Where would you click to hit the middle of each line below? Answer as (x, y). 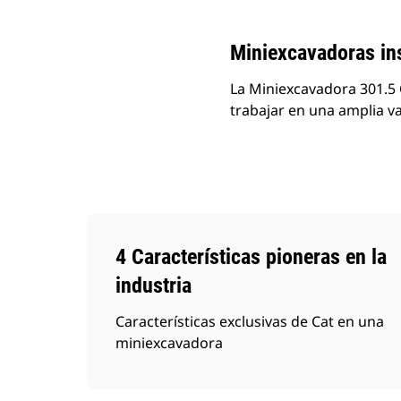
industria (154, 286)
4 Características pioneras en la (251, 257)
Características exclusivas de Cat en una (250, 321)
